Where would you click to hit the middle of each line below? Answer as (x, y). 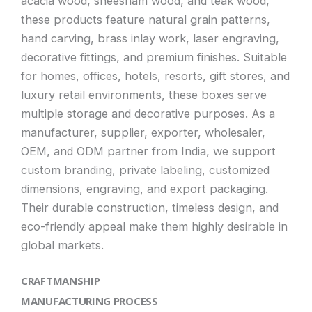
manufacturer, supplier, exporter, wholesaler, (143, 132)
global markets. (62, 245)
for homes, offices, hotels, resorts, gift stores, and (155, 76)
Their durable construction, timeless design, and (150, 207)
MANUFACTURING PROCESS (89, 301)
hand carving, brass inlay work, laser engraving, (150, 38)
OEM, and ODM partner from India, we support (148, 151)
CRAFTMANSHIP (61, 281)
